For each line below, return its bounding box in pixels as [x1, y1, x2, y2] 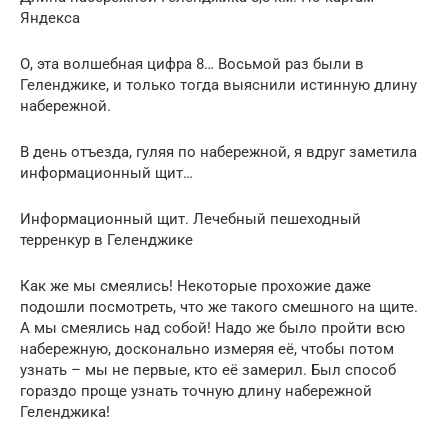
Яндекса [20, 8, 80, 27]
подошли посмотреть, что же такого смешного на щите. [20, 297, 418, 316]
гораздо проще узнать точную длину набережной [20, 381, 372, 400]
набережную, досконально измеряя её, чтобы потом [20, 339, 394, 358]
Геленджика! [20, 402, 110, 421]
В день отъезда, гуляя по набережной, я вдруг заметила [20, 142, 417, 161]
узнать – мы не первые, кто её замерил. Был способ [20, 360, 396, 379]
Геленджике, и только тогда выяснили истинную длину [20, 75, 417, 94]
